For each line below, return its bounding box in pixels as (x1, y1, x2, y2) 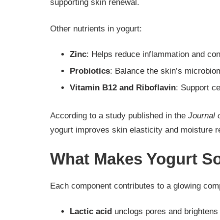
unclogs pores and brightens (112, 206, 218, 216)
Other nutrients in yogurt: (50, 24, 142, 34)
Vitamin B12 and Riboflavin (70, 82, 176, 92)
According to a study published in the (50, 110, 188, 120)
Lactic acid (70, 206, 112, 216)
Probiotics (70, 66, 110, 76)
